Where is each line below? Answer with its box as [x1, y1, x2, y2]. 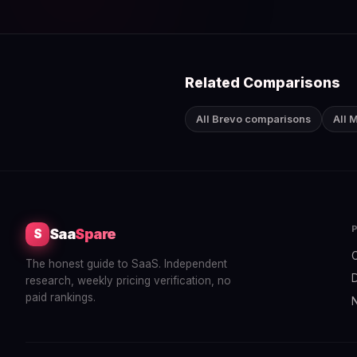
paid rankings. [25, 290, 96, 304]
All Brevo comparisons [196, 112, 311, 125]
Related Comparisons [185, 73, 340, 91]
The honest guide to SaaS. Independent [25, 257, 227, 270]
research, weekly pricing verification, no [25, 273, 231, 287]
